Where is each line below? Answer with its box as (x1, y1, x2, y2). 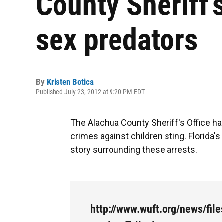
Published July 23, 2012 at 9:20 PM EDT (36, 88, 145, 96)
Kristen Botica (47, 77, 94, 87)
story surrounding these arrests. (70, 144, 197, 155)
